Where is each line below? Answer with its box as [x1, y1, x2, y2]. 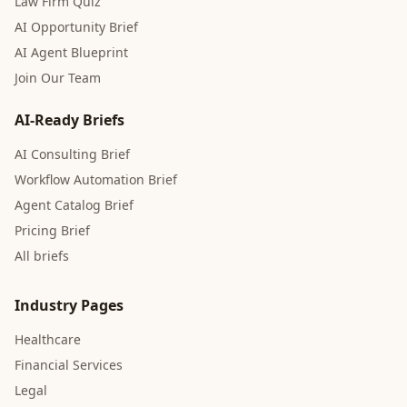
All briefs [15, 247, 69, 264]
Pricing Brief [15, 222, 90, 239]
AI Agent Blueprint [15, 44, 128, 61]
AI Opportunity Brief [15, 18, 138, 35]
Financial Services [15, 356, 123, 373]
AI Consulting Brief [15, 145, 130, 163]
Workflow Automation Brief [15, 171, 177, 188]
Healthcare [15, 331, 81, 348]
